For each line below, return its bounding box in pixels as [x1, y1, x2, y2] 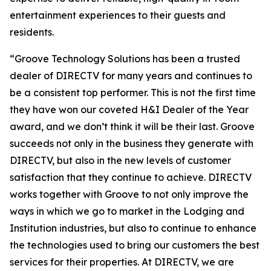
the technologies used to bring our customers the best [10, 239, 260, 251]
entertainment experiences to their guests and [10, 9, 226, 21]
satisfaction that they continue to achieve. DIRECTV [10, 171, 252, 183]
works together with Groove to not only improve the [10, 188, 249, 200]
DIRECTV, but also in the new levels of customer [10, 154, 231, 166]
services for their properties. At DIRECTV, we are [10, 256, 234, 268]
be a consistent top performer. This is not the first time [10, 87, 256, 99]
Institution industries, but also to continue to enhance [10, 222, 256, 234]
